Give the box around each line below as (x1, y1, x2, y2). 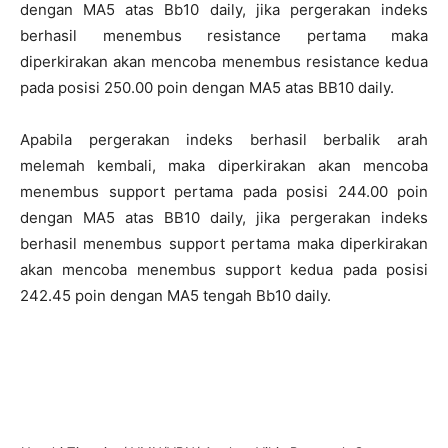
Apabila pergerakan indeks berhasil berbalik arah (20, 130, 428, 149)
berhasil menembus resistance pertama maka (20, 26, 428, 45)
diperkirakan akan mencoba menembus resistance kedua (20, 52, 428, 71)
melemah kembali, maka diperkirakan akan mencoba (20, 156, 428, 175)
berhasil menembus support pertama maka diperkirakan (20, 234, 428, 253)
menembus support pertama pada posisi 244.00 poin (20, 182, 428, 201)
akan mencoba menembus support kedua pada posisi (20, 260, 428, 279)
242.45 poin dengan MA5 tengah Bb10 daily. (20, 286, 331, 305)
